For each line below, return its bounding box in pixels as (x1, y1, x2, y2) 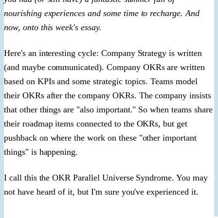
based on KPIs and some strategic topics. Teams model (4, 76, 198, 86)
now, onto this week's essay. (4, 22, 102, 32)
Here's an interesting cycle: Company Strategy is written (4, 48, 202, 58)
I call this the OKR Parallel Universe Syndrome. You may (4, 172, 208, 182)
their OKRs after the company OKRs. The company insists (4, 90, 211, 100)
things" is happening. (4, 146, 78, 157)
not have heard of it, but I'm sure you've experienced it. (4, 186, 199, 197)
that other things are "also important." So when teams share (4, 104, 213, 114)
